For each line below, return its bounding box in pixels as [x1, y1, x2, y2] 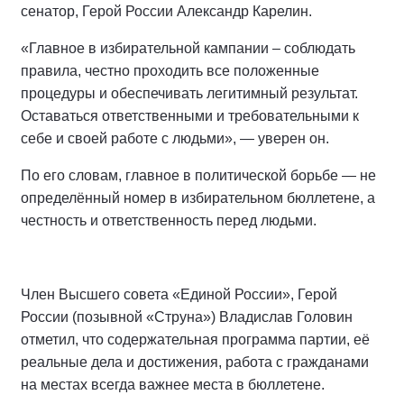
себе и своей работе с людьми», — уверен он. [21, 131, 329, 146]
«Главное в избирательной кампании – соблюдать [21, 41, 355, 56]
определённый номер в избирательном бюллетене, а [21, 190, 375, 206]
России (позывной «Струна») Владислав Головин [21, 309, 353, 325]
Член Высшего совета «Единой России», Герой [21, 287, 337, 302]
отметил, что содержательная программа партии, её [21, 332, 370, 347]
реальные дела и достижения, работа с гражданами [21, 354, 369, 370]
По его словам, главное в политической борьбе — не [21, 168, 376, 183]
